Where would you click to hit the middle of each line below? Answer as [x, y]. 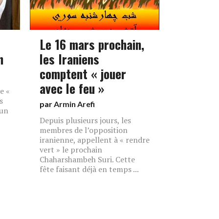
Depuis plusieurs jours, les [85, 120]
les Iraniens [69, 59]
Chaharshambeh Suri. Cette [87, 159]
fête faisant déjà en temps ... [89, 169]
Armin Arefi [74, 104]
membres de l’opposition [84, 130]
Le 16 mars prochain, [92, 44]
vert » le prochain [71, 150]
